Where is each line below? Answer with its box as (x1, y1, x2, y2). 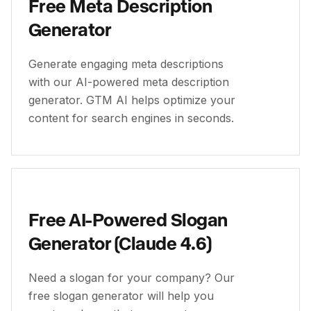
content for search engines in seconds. (28, 111, 234, 125)
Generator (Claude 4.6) (28, 232, 212, 253)
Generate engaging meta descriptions (28, 57, 224, 71)
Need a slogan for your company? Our (28, 271, 235, 285)
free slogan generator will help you (28, 289, 214, 303)
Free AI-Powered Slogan (28, 208, 228, 230)
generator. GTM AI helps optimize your (28, 93, 235, 107)
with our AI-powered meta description (28, 75, 229, 89)
